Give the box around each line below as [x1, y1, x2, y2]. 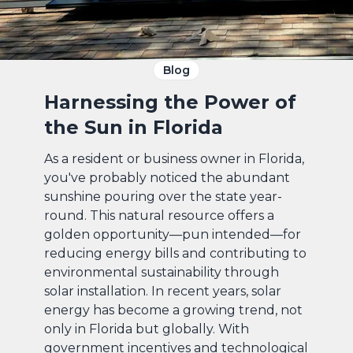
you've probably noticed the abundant [44, 169, 290, 185]
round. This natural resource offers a [44, 207, 274, 223]
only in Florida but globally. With [44, 321, 249, 336]
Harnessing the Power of [44, 90, 296, 113]
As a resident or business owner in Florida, [44, 150, 304, 166]
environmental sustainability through [44, 264, 279, 280]
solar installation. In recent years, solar [44, 283, 281, 299]
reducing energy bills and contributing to [44, 245, 307, 261]
